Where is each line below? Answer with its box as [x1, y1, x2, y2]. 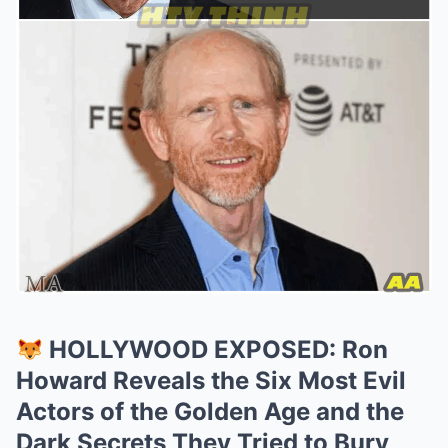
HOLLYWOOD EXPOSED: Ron [43, 335, 389, 365]
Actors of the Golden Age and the [16, 397, 404, 427]
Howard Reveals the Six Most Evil [16, 366, 406, 396]
